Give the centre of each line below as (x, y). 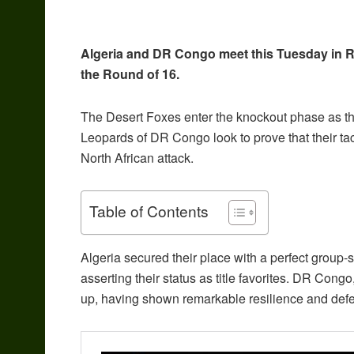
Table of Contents (149, 211)
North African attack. (137, 158)
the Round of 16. (130, 74)
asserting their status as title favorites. (185, 278)
